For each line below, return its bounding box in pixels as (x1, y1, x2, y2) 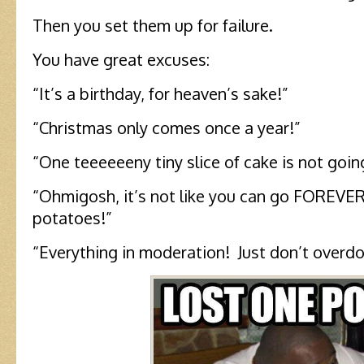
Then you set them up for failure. (32, 14, 273, 36)
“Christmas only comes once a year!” (32, 116, 301, 138)
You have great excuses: (32, 48, 210, 70)
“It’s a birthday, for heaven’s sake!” (32, 82, 288, 104)
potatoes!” (32, 206, 112, 228)
